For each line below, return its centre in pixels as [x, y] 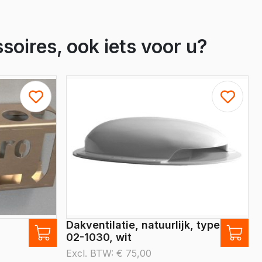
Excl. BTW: [91, 253]
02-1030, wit [99, 237]
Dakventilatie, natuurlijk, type [143, 225]
